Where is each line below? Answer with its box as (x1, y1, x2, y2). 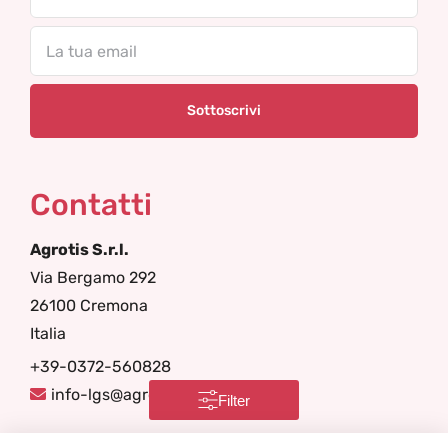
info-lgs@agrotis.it (51, 385, 189, 404)
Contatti (30, 187, 152, 223)
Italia (30, 324, 66, 343)
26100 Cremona (30, 296, 148, 315)
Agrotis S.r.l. (30, 240, 129, 259)
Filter (218, 391, 250, 409)
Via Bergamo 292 (30, 268, 156, 287)
